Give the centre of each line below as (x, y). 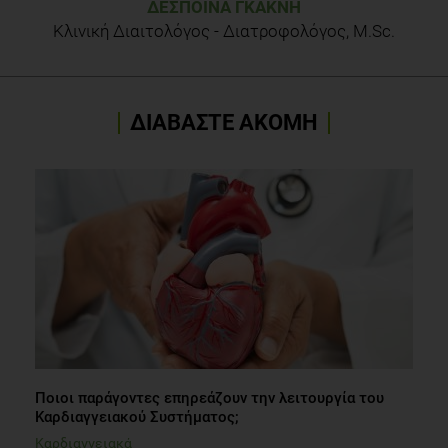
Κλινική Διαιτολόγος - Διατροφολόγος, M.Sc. (224, 30)
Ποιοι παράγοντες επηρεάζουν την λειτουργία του (209, 397)
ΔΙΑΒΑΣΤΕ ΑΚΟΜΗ (224, 122)
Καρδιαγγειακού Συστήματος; (137, 416)
